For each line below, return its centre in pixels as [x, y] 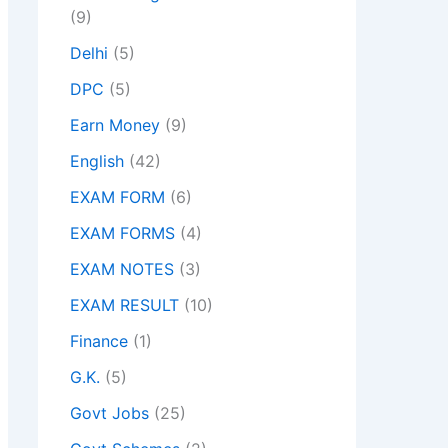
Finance [99, 341]
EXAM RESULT [124, 305]
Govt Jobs [109, 413]
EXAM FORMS [122, 233]
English [97, 161]
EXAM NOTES [122, 269]
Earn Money [115, 125]
